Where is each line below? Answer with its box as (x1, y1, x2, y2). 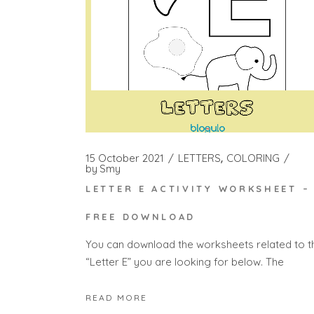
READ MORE (86, 292, 147, 303)
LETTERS (178, 151, 221, 165)
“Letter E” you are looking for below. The (86, 254, 284, 268)
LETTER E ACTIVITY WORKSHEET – (86, 183, 310, 195)
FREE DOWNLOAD (86, 211, 196, 223)
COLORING (226, 151, 280, 165)
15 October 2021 (86, 151, 164, 165)
